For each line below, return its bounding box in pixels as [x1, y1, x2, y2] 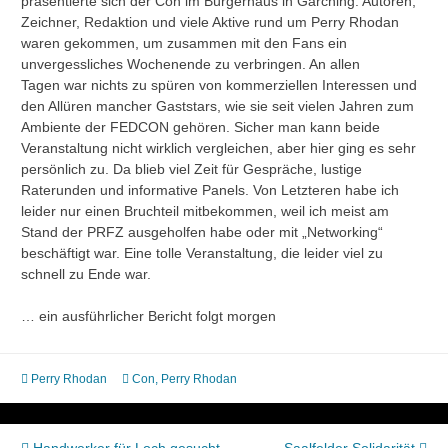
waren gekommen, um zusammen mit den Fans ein [21, 35, 347, 52]
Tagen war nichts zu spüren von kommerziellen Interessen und [21, 77, 417, 94]
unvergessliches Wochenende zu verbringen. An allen [21, 56, 360, 73]
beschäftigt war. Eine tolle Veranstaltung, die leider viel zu [21, 245, 383, 262]
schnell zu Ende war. [21, 266, 151, 283]
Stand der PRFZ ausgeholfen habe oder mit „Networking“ [21, 224, 383, 241]
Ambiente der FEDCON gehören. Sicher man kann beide [21, 119, 380, 136]
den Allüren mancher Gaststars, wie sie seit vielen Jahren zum [21, 98, 414, 115]
